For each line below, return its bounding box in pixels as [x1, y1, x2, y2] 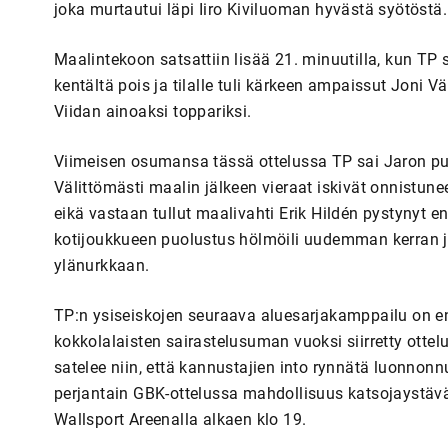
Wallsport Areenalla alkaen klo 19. [53, 409, 307, 429]
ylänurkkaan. [53, 255, 150, 275]
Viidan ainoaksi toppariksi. [53, 101, 252, 121]
